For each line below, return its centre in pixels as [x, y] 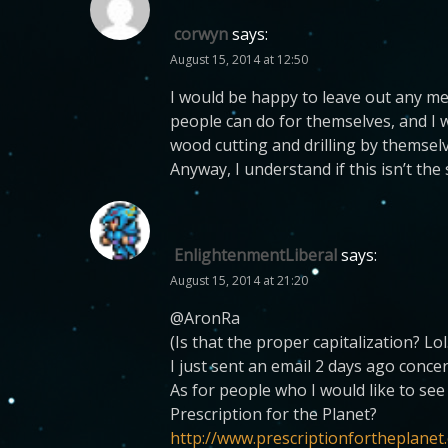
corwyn [201, 34]
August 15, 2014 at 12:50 [239, 59]
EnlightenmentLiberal [255, 255]
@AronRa [205, 318]
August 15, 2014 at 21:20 [239, 280]
